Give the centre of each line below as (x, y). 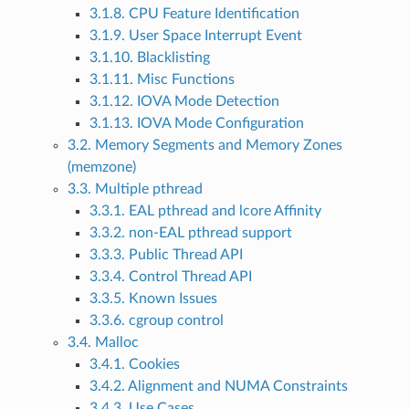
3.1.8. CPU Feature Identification (194, 14)
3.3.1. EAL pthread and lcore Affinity (205, 211)
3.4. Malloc (103, 343)
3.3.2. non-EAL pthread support (190, 233)
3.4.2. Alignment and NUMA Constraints (218, 387)
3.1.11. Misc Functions (162, 80)
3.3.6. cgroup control (156, 321)
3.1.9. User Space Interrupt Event (195, 36)
